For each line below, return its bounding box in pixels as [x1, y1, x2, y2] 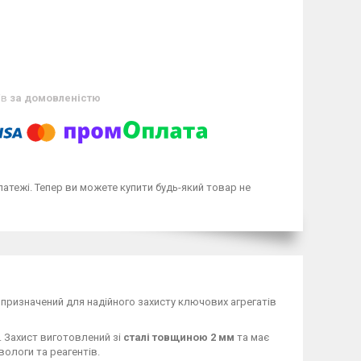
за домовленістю [10, 91, 101, 104]
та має [234, 330, 269, 343]
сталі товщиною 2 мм [123, 330, 234, 343]
